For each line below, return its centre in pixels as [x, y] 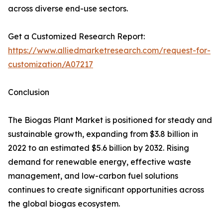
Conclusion [29, 92]
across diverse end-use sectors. [68, 9]
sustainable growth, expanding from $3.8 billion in [103, 134]
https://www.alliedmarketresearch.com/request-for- [109, 51]
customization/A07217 [51, 64]
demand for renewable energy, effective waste [100, 162]
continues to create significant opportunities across [106, 190]
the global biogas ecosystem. [64, 204]
